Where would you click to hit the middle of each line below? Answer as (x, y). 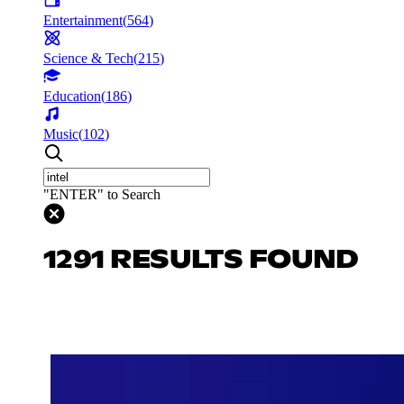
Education (72, 96)
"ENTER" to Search (102, 194)
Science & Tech (88, 58)
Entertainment (83, 20)
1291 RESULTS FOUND (201, 260)
